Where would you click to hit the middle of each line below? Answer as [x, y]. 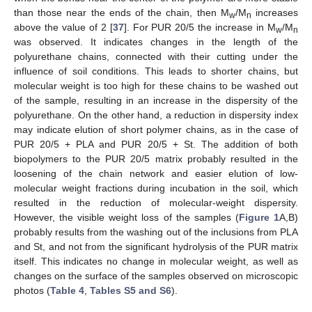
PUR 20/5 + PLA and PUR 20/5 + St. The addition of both [156, 144]
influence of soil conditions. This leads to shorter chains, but [156, 71]
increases [275, 12]
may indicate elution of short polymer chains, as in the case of [156, 129]
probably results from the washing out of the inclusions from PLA [156, 232]
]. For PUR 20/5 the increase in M [200, 27]
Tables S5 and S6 [131, 290]
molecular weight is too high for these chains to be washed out [156, 85]
